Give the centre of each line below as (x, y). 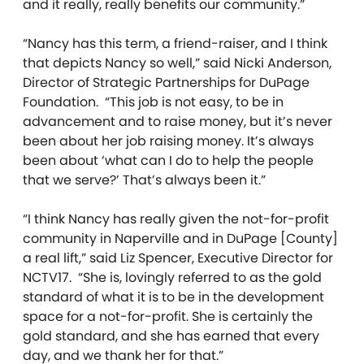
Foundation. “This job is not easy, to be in (153, 102)
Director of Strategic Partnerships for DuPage (166, 82)
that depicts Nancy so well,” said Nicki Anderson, (177, 63)
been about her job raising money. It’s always (168, 141)
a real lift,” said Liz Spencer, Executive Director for (178, 258)
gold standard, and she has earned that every (171, 336)
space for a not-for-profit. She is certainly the (168, 316)
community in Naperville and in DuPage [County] (180, 238)
